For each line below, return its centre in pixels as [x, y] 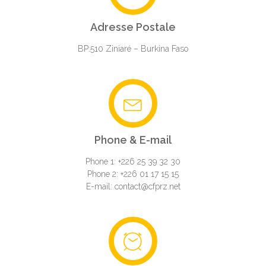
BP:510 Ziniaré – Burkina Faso [133, 49]
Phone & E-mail [133, 140]
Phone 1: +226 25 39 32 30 [133, 162]
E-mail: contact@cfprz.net [133, 187]
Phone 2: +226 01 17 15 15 [133, 174]
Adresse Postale [133, 27]
